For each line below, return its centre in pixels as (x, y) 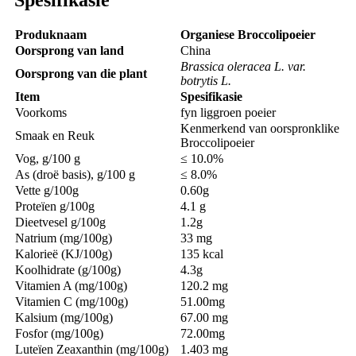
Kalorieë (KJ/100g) (64, 253)
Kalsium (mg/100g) (64, 317)
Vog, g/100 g (48, 158)
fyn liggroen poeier (228, 112)
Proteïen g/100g (55, 206)
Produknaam (51, 34)
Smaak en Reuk (55, 135)
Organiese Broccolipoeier (248, 34)
